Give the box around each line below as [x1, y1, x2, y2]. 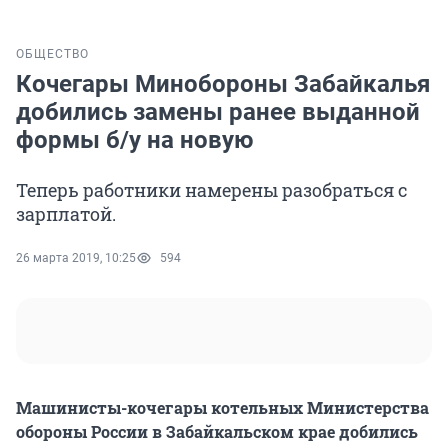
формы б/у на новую [16, 126, 253, 155]
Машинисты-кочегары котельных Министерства [16, 397, 429, 419]
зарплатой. [16, 202, 116, 227]
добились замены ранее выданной [16, 98, 420, 127]
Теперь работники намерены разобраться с [16, 178, 407, 203]
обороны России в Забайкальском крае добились [16, 421, 418, 443]
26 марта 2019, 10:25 [16, 251, 136, 266]
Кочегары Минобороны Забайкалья [16, 70, 430, 99]
